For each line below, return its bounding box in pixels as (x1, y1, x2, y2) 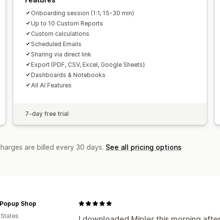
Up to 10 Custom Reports (30, 19, 103, 27)
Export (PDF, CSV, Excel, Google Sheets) (30, 60, 145, 68)
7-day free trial (25, 110, 69, 117)
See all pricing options (106, 142, 182, 151)
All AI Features (30, 81, 72, 89)
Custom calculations (30, 29, 89, 37)
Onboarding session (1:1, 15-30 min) (30, 9, 134, 17)
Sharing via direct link (30, 50, 91, 58)
